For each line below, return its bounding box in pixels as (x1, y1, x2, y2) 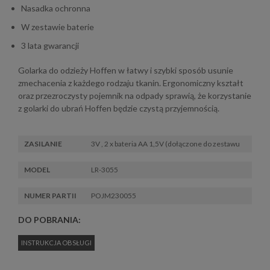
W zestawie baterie (21, 22, 94, 32)
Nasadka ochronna (21, 3, 90, 13)
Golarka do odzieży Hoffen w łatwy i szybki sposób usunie (18, 65, 233, 75)
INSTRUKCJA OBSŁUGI (21, 239, 92, 246)
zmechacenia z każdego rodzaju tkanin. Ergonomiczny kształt (18, 78, 243, 88)
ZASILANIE (24, 139, 62, 148)
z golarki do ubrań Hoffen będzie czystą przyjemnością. (18, 103, 219, 113)
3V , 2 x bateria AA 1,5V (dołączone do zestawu (91, 139, 240, 148)
